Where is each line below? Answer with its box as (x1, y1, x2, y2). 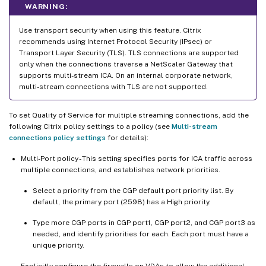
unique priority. (33, 240, 84, 249)
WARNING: (25, 2, 68, 11)
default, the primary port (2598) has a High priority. (33, 197, 211, 206)
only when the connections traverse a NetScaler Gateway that (19, 59, 233, 68)
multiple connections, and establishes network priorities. (21, 165, 220, 174)
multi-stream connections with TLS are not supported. (19, 82, 208, 91)
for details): (106, 133, 148, 142)
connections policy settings (9, 133, 106, 142)
